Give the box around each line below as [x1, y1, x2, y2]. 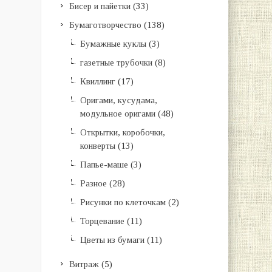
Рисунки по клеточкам [80, 197, 166, 207]
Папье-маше [80, 160, 128, 169]
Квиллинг [80, 76, 115, 86]
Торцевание [80, 216, 124, 226]
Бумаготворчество [69, 20, 141, 30]
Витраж [69, 259, 99, 269]
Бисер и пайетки [69, 1, 131, 11]
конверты [80, 141, 115, 151]
